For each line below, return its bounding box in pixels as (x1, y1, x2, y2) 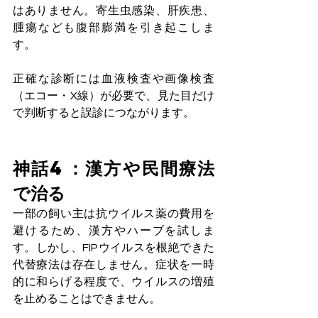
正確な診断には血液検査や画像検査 (13, 73, 214, 85)
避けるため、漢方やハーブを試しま (13, 225, 214, 237)
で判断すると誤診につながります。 (13, 107, 194, 119)
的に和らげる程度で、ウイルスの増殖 (13, 276, 214, 288)
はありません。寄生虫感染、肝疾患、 (13, 5, 214, 17)
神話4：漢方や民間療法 (13, 155, 214, 180)
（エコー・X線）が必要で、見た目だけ (13, 90, 214, 102)
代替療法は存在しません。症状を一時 (13, 259, 214, 271)
